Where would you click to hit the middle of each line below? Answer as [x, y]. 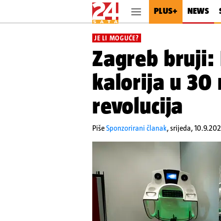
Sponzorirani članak [136, 128]
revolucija [138, 106]
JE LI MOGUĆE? [117, 38]
